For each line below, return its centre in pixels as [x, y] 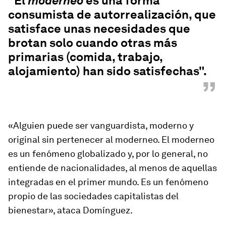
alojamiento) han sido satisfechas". [107, 71]
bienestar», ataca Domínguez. [70, 210]
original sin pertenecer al [62, 139]
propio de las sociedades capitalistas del [93, 196]
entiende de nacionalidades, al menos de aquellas [112, 168]
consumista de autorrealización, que [112, 14]
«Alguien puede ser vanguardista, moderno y [101, 125]
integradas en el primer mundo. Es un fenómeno [108, 182]
